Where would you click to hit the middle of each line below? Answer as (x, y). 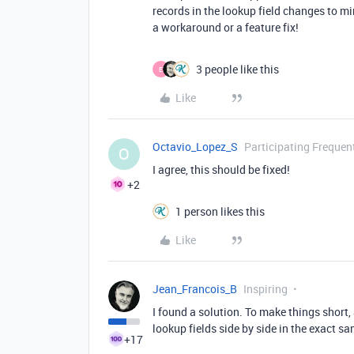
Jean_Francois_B (195, 289)
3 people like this (237, 70)
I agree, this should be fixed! (221, 170)
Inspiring (265, 289)
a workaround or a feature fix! (226, 28)
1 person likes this (220, 212)
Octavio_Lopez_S (195, 147)
